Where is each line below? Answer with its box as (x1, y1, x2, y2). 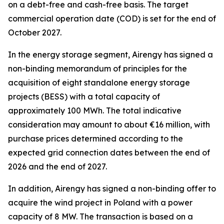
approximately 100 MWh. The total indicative (8, 105, 181, 116)
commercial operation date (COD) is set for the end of (8, 13, 216, 24)
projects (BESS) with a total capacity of (8, 91, 160, 102)
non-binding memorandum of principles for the (8, 63, 187, 74)
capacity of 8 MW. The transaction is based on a (8, 211, 193, 222)
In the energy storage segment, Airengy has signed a (8, 49, 213, 60)
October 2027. (8, 27, 61, 38)
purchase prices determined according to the (8, 133, 183, 144)
